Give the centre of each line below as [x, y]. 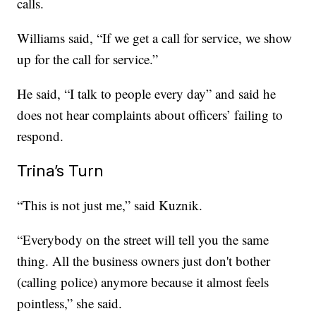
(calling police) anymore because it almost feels [143, 282]
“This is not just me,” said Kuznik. [112, 205]
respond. [41, 136]
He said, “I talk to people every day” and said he [147, 94]
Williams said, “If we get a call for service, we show [155, 38]
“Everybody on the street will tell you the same [143, 240]
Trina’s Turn [61, 171]
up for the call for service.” [90, 59]
